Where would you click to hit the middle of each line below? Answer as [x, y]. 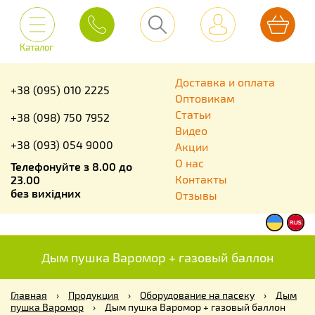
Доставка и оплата [225, 82]
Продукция [94, 295]
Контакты [201, 179]
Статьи [193, 114]
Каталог [36, 47]
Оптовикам [205, 98]
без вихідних [46, 193]
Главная [29, 295]
